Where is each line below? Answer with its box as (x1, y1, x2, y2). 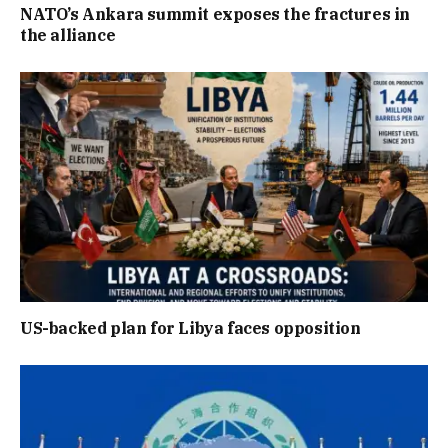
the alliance (20, 25, 116, 46)
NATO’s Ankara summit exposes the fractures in (20, 4, 411, 25)
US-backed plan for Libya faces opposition (20, 317, 361, 338)
